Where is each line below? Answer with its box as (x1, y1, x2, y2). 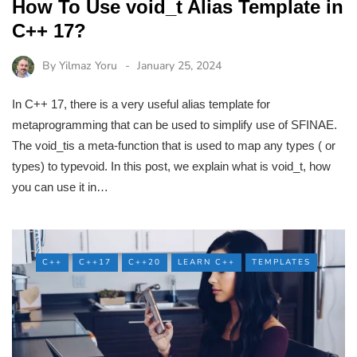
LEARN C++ (178, 256, 235, 268)
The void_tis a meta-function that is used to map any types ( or (12, 138, 335, 152)
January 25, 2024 (137, 58, 222, 74)
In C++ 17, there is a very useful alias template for (12, 96, 270, 111)
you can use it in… (12, 179, 108, 194)
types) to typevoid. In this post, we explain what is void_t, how (12, 159, 331, 173)
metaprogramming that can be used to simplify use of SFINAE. (12, 117, 337, 131)
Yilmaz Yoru (59, 58, 117, 74)
